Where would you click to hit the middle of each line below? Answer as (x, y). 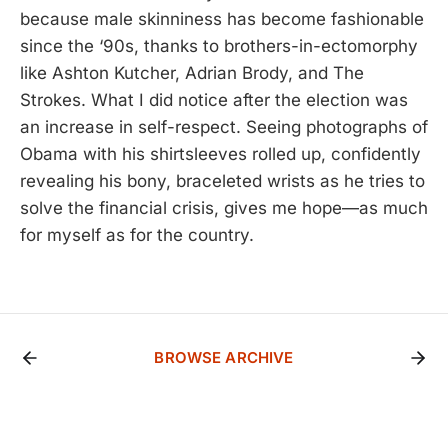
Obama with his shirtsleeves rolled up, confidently (220, 153)
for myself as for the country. (137, 234)
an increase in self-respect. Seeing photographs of (224, 126)
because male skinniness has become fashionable (222, 18)
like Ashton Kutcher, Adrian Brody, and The (192, 72)
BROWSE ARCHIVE (224, 357)
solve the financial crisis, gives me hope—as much (224, 207)
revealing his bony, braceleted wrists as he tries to (222, 180)
